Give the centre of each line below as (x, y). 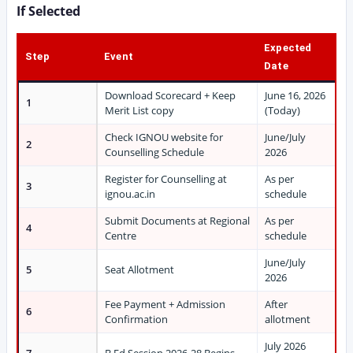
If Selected (48, 11)
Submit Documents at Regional (177, 221)
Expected (288, 48)
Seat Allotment (139, 269)
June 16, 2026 (295, 95)
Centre (121, 236)
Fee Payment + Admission (165, 304)
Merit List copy (139, 110)
